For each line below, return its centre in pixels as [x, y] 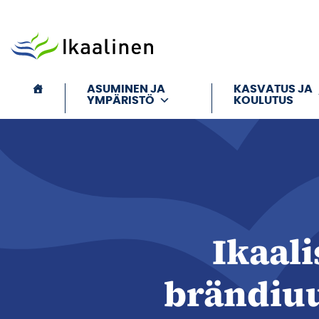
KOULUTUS [263, 101]
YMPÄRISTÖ [121, 101]
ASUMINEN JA [126, 89]
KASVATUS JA [273, 89]
